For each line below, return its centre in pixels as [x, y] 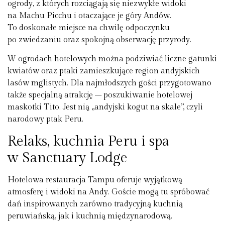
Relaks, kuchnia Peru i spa [88, 141]
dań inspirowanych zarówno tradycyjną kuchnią [95, 204]
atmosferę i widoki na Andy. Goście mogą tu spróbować [108, 192]
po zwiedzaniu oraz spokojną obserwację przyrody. [99, 40]
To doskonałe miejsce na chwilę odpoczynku [89, 28]
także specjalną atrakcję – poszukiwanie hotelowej [100, 95]
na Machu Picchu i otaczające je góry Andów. [89, 16]
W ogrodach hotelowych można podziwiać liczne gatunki [112, 59]
